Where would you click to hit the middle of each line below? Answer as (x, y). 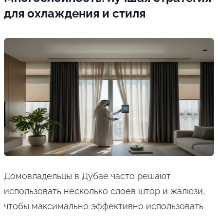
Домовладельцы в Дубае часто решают (87, 176)
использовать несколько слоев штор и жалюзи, (104, 191)
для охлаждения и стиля (75, 14)
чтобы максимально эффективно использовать (104, 206)
